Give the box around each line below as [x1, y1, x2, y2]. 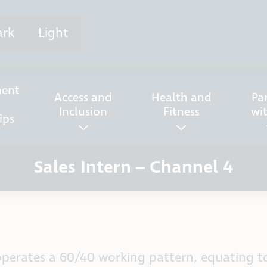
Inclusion [59, 104, 108, 120]
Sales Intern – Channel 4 [34, 155, 233, 180]
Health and [151, 89, 212, 106]
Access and [54, 89, 113, 106]
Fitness [163, 104, 200, 120]
